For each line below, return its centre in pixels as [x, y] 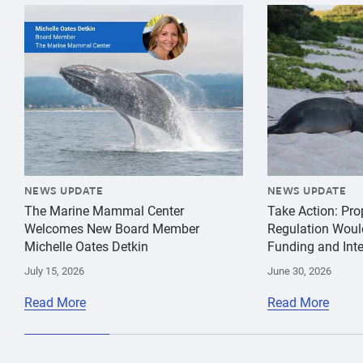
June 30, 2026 [299, 271]
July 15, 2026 [54, 271]
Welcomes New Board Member [112, 228]
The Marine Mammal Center [104, 211]
